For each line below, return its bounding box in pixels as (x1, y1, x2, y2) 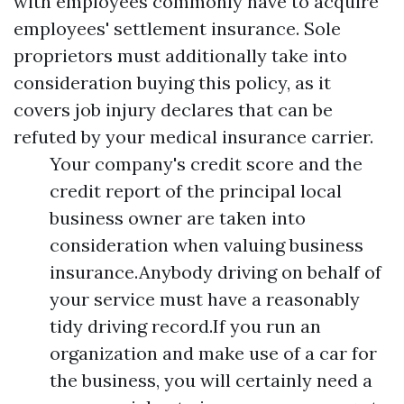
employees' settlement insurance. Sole (14, 17, 341, 40)
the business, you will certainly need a (50, 369, 372, 391)
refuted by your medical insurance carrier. (14, 125, 373, 148)
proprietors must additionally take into (14, 44, 347, 67)
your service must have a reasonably (50, 288, 360, 310)
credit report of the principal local (50, 179, 342, 202)
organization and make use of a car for (50, 342, 377, 364)
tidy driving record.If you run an (50, 315, 321, 337)
